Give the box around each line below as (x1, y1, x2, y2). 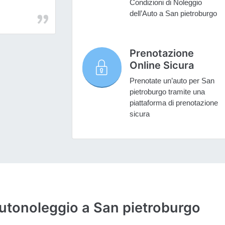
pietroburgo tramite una (129, 87, 205, 96)
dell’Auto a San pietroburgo (129, 9, 217, 18)
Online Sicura (129, 59, 194, 72)
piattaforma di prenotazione (129, 98, 218, 107)
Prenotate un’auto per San (129, 76, 214, 85)
